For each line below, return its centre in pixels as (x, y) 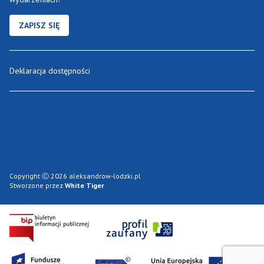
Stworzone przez (37, 186)
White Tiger (85, 186)
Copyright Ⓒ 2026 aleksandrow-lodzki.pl (75, 176)
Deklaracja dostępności (50, 71)
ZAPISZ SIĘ (39, 26)
